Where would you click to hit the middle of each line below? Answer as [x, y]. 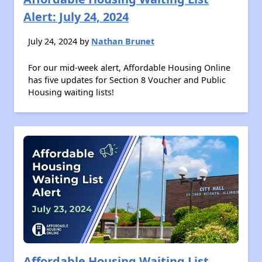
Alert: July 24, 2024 [76, 17]
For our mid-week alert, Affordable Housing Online [129, 68]
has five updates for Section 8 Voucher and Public [127, 80]
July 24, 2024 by [60, 41]
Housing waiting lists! [71, 92]
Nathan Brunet [123, 41]
